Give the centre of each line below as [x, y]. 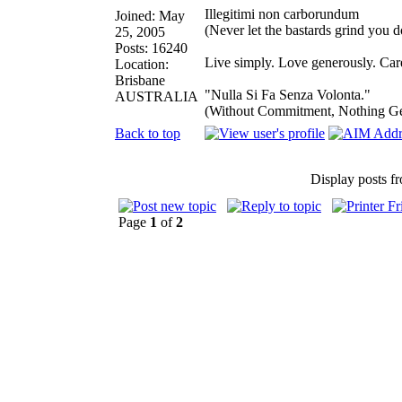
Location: [142, 64]
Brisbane [140, 80]
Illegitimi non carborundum [282, 13]
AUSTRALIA [157, 96]
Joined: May [150, 15]
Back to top [148, 133]
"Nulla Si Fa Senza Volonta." [288, 94]
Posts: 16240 [151, 48]
